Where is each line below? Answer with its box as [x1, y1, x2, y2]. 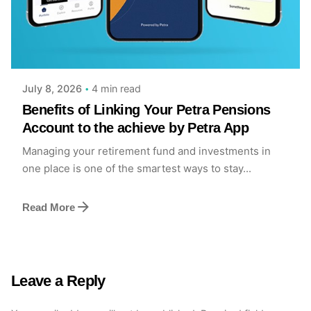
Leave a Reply [11, 271, 106, 289]
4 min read [92, 82, 141, 94]
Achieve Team [56, 40, 120, 52]
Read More [22, 201, 75, 213]
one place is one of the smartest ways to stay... [22, 161, 251, 175]
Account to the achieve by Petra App [22, 119, 249, 135]
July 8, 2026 [22, 83, 82, 95]
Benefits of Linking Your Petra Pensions [22, 101, 271, 117]
